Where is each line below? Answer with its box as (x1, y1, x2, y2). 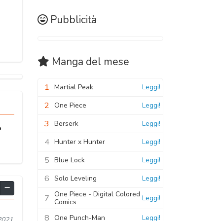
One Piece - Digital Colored (54, 189, 140, 199)
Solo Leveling (54, 173, 97, 183)
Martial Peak (54, 82, 93, 92)
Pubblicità (50, 12, 97, 27)
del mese (83, 54, 129, 69)
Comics (54, 197, 76, 207)
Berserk (54, 118, 78, 128)
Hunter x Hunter (54, 137, 105, 147)
